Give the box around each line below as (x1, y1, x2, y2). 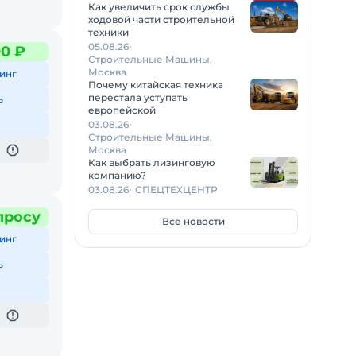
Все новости (161, 215, 225, 227)
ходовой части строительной (88, 13, 234, 25)
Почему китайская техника (88, 78, 223, 91)
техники (88, 25, 129, 38)
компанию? (88, 168, 146, 181)
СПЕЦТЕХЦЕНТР (135, 183, 218, 195)
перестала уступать (88, 91, 188, 103)
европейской (88, 103, 156, 116)
